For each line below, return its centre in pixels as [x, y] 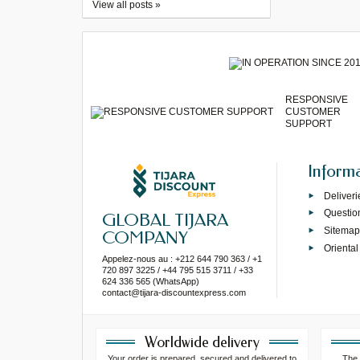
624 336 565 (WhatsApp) [151, 281]
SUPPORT [308, 124]
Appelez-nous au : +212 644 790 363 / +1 [182, 258]
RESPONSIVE [316, 100]
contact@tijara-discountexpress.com [174, 292]
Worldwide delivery [202, 342]
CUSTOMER [313, 112]
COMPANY [145, 237]
